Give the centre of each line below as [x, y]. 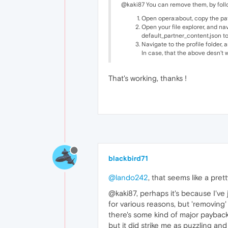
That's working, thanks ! [148, 78]
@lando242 [128, 177]
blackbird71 [128, 158]
